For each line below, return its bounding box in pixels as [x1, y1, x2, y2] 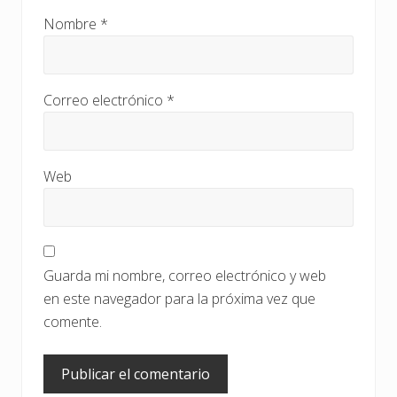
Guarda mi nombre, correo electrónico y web [43, 266, 326, 286]
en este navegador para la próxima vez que [43, 289, 315, 309]
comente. [43, 312, 102, 332]
